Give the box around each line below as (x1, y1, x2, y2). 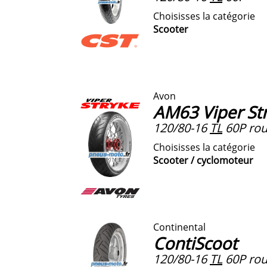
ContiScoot (153, 231, 237, 254)
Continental (153, 220, 206, 234)
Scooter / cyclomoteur (153, 153, 253, 167)
